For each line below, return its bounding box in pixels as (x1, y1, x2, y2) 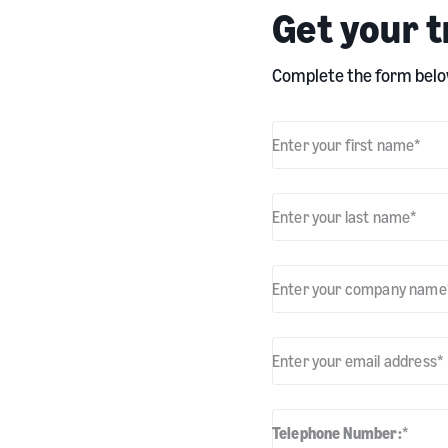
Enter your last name (272, 206, 411, 227)
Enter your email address (272, 350, 437, 371)
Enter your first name (272, 134, 415, 155)
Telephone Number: (272, 422, 402, 443)
